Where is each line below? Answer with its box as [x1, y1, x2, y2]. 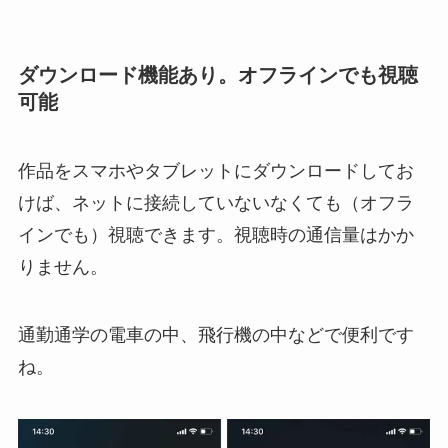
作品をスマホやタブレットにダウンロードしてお [17, 161, 414, 182]
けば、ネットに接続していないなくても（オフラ [17, 193, 414, 214]
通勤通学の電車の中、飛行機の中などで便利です [17, 325, 414, 345]
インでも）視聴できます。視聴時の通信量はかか [17, 225, 414, 246]
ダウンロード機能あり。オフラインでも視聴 [17, 63, 418, 86]
